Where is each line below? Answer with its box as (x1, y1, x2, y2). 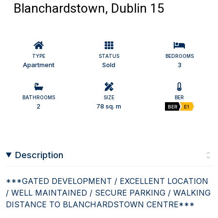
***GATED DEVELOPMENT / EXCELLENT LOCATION (6, 176, 208, 186)
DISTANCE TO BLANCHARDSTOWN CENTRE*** (6, 199, 195, 209)
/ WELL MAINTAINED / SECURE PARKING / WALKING (6, 187, 211, 198)
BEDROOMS (165, 53, 194, 59)
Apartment (22, 60, 54, 69)
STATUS (98, 53, 119, 59)
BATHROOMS (22, 94, 55, 100)
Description (15, 149, 64, 160)
